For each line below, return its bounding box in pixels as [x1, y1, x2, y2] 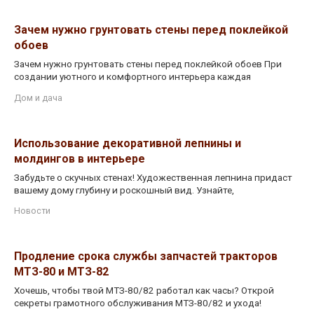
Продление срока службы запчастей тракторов [14, 250, 278, 264]
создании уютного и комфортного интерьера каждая [14, 70, 251, 82]
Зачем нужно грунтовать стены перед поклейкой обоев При [14, 57, 282, 69]
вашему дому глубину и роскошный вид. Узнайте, [14, 184, 234, 196]
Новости [14, 205, 50, 217]
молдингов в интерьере [14, 151, 145, 165]
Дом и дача [14, 92, 62, 103]
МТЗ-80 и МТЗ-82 [14, 265, 109, 279]
